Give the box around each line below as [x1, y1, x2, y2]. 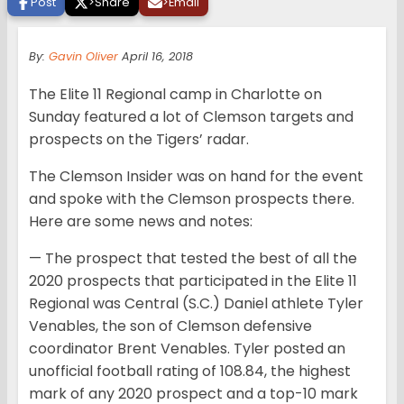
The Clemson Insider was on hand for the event [29, 166, 363, 188]
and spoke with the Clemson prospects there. [29, 188, 354, 210]
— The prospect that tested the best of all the [29, 248, 357, 270]
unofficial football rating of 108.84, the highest [29, 361, 351, 382]
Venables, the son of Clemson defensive [29, 316, 312, 337]
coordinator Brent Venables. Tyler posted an [29, 338, 345, 360]
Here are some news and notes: [29, 211, 252, 233]
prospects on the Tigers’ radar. [29, 129, 249, 151]
